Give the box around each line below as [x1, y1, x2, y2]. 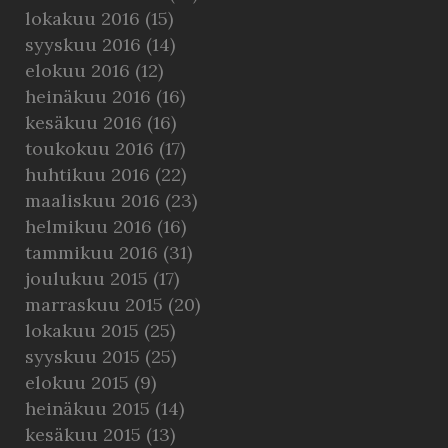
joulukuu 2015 [25, 267, 148, 290]
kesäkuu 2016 [25, 111, 142, 134]
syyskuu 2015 [25, 345, 140, 368]
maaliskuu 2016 [25, 189, 160, 212]
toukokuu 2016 [25, 137, 154, 160]
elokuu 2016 [25, 59, 130, 82]
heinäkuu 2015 [25, 397, 150, 420]
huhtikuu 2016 [25, 163, 150, 186]
